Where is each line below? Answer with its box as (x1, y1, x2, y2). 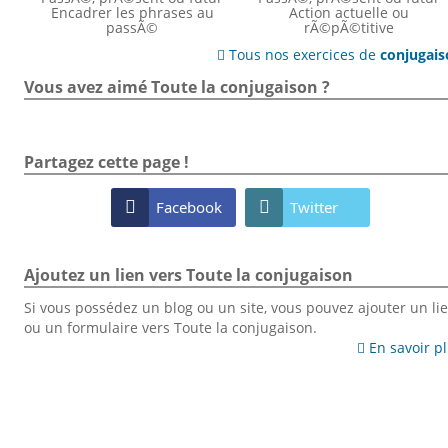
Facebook (156, 196, 223, 217)
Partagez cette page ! (23, 151, 189, 174)
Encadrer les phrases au (50, 2, 214, 22)
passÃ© (106, 17, 159, 37)
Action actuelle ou (289, 2, 410, 22)
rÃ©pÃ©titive (304, 17, 395, 37)
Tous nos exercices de (225, 44, 381, 64)
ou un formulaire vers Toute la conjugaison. (23, 318, 317, 338)
